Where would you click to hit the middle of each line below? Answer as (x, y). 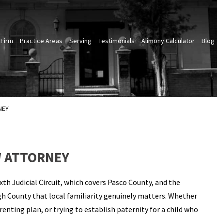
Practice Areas (41, 41)
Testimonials (116, 41)
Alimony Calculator (168, 41)
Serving (80, 41)
